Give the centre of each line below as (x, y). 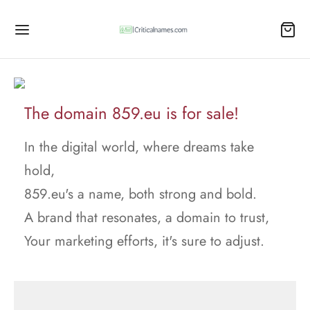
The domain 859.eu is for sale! (131, 113)
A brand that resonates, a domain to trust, (147, 218)
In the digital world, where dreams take (139, 147)
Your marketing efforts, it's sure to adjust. (144, 241)
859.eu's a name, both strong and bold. (140, 194)
